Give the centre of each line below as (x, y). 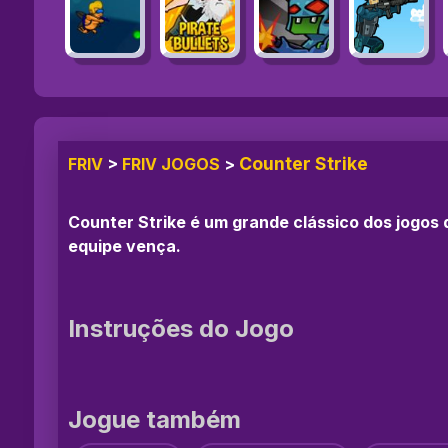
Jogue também (154, 419)
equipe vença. (124, 245)
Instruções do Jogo (181, 328)
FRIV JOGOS (171, 163)
